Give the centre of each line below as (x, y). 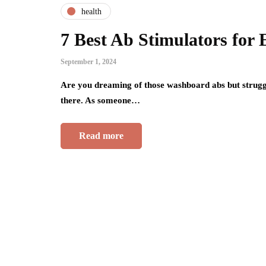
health (91, 11)
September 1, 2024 (88, 62)
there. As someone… (100, 101)
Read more (101, 136)
